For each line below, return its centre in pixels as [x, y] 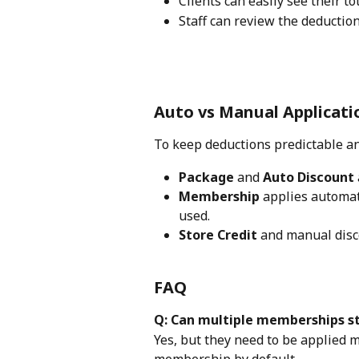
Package [206, 177]
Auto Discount [309, 177]
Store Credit [218, 235]
